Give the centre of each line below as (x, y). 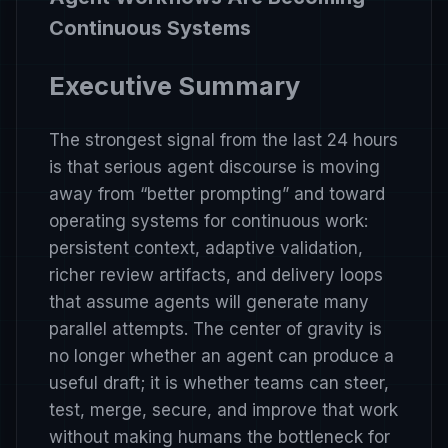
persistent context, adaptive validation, (206, 247)
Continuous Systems (150, 28)
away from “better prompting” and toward (217, 193)
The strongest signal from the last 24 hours (223, 139)
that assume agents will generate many (209, 301)
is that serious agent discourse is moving (214, 166)
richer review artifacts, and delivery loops (216, 274)
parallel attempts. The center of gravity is (215, 328)
